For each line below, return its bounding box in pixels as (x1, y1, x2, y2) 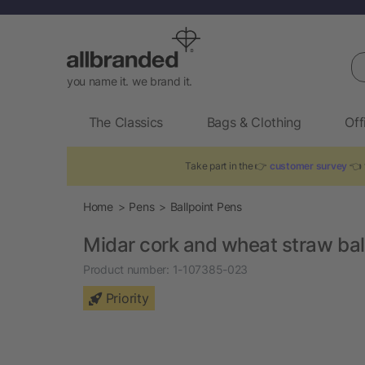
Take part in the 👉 (185, 159, 270, 172)
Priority (105, 289, 149, 306)
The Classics (88, 113, 163, 130)
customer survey (270, 159, 348, 172)
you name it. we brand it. (67, 73, 192, 88)
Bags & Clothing (206, 113, 301, 130)
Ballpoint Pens (169, 199, 242, 213)
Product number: (83, 262, 169, 276)
